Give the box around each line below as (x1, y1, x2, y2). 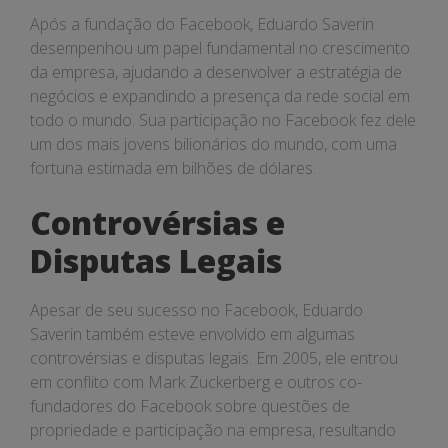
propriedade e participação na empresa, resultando (30, 419, 396, 441)
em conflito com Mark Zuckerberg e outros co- (30, 371, 362, 393)
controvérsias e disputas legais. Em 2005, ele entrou (30, 347, 398, 369)
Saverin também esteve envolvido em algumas (30, 323, 355, 345)
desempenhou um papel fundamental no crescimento (30, 37, 410, 59)
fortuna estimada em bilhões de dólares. (30, 157, 316, 179)
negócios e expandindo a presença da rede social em (30, 85, 410, 107)
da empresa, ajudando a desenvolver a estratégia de (30, 61, 402, 83)
